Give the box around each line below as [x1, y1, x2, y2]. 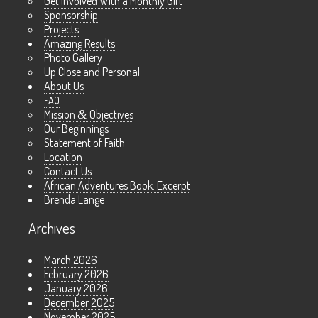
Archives [28, 219, 75, 238]
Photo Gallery [44, 50, 102, 65]
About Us [44, 79, 84, 94]
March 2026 [44, 253, 97, 268]
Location [44, 150, 82, 165]
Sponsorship [44, 8, 98, 23]
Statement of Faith [44, 136, 125, 150]
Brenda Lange [44, 192, 104, 207]
